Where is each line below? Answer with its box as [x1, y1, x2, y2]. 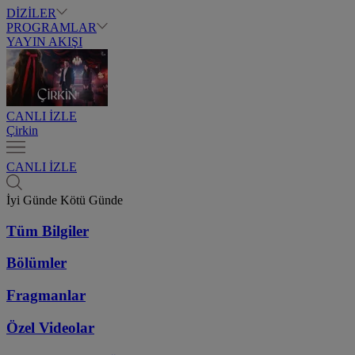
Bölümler [6, 254, 67, 272]
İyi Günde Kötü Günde [6, 193, 123, 207]
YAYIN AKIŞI [6, 35, 82, 48]
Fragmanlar [6, 287, 86, 304]
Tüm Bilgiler [6, 222, 89, 239]
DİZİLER [6, 6, 56, 20]
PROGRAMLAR [6, 21, 97, 34]
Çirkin [6, 124, 38, 137]
